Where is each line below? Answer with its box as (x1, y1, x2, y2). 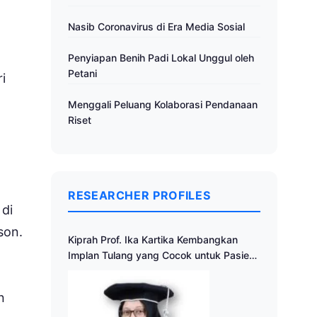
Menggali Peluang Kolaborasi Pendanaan (68, 98, 258, 111)
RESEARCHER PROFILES (68, 188, 211, 203)
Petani (68, 67, 97, 80)
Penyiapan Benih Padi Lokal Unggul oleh (68, 52, 254, 64)
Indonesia (68, 265, 113, 277)
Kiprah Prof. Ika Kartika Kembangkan (68, 234, 238, 246)
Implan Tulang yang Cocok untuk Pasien (68, 249, 255, 262)
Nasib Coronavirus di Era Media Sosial (68, 21, 245, 33)
